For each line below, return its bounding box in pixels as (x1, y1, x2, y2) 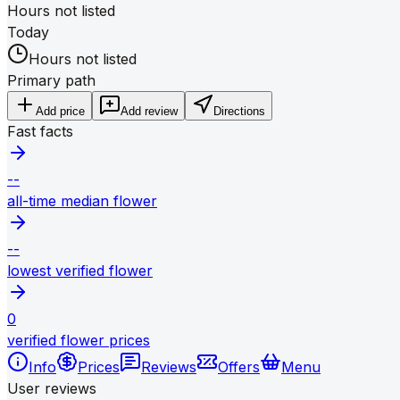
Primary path (7, 71, 96, 89)
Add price (36, 104, 85, 118)
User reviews (7, 379, 96, 397)
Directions (213, 104, 265, 118)
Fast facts (7, 121, 73, 140)
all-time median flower (7, 191, 157, 210)
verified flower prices (7, 330, 150, 349)
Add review (121, 104, 178, 118)
